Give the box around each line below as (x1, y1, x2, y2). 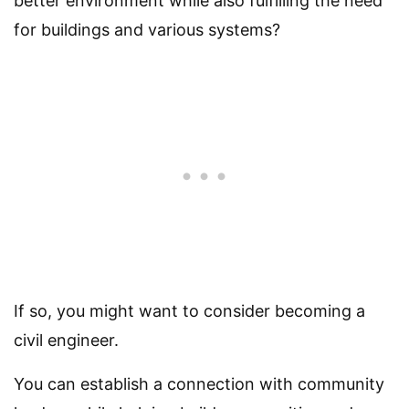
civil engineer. (14, 330, 119, 350)
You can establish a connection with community (14, 373, 384, 393)
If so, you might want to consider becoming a (14, 300, 365, 320)
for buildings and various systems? (14, 19, 280, 39)
